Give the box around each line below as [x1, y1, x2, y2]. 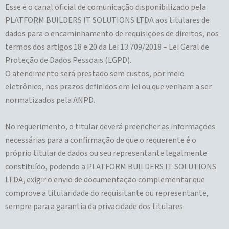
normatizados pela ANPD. [5, 95, 95, 106]
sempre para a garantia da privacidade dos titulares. [5, 201, 185, 212]
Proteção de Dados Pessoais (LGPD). [5, 55, 131, 66]
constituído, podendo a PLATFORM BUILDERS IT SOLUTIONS [5, 161, 216, 172]
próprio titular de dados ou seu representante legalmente [5, 148, 207, 159]
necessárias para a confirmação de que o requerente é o [5, 134, 196, 146]
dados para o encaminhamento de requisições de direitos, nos [5, 28, 219, 39]
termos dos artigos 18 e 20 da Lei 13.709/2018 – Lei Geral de [5, 41, 209, 53]
